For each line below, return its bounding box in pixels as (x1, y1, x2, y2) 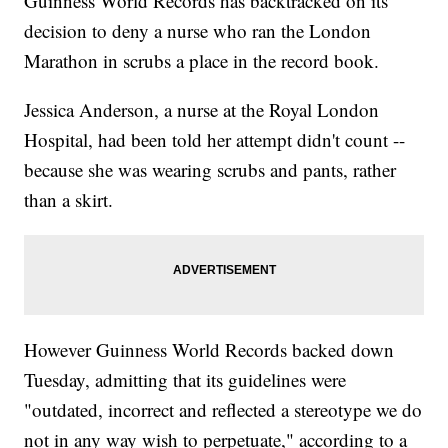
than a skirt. (24, 187, 114, 213)
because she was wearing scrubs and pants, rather (24, 157, 397, 183)
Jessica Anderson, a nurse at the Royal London (24, 97, 380, 123)
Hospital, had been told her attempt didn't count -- (24, 127, 406, 153)
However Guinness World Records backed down (24, 337, 395, 363)
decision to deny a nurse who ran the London (24, 18, 372, 44)
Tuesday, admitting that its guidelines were (24, 367, 347, 393)
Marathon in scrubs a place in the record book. (24, 48, 380, 74)
